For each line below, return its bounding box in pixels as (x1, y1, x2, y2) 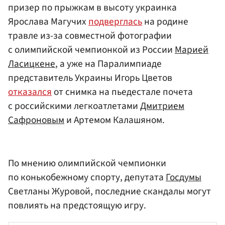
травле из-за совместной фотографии (8, 29, 172, 43)
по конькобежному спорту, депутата (8, 170, 166, 184)
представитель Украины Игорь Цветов (8, 71, 172, 85)
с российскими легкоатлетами (8, 99, 140, 114)
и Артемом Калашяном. (64, 113, 165, 128)
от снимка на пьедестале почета (52, 85, 193, 99)
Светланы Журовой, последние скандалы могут (8, 184, 211, 198)
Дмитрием (140, 99, 184, 114)
